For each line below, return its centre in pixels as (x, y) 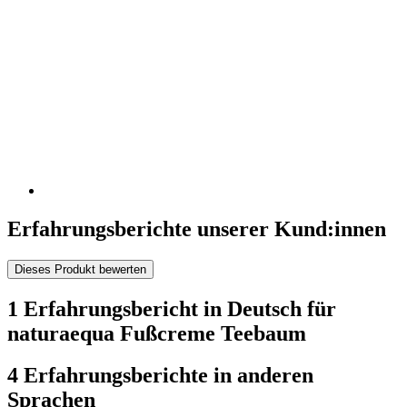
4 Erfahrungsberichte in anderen (160, 376)
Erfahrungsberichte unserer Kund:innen (197, 228)
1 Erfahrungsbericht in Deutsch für (172, 308)
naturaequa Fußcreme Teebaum (157, 333)
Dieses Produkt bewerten (80, 269)
